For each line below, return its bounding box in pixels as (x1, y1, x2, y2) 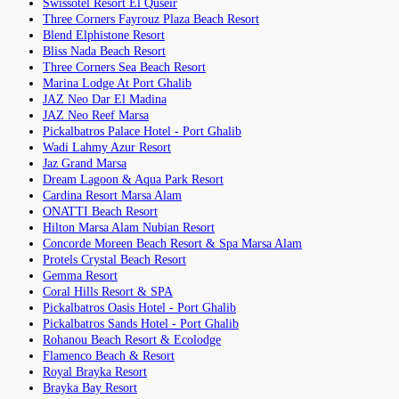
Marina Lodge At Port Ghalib (43, 76, 191, 90)
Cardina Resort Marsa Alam (43, 188, 182, 202)
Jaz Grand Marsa (43, 156, 126, 170)
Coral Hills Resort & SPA (43, 284, 173, 298)
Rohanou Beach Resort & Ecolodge (43, 332, 221, 346)
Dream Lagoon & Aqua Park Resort (43, 172, 224, 186)
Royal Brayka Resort (43, 364, 147, 379)
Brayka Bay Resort (43, 380, 137, 395)
